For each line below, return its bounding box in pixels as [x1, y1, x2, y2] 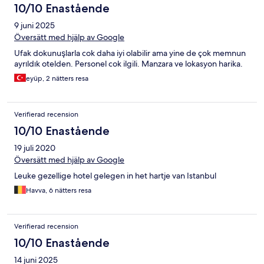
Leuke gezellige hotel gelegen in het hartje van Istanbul [14, 170, 216, 181]
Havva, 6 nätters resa [26, 185, 91, 195]
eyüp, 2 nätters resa [26, 73, 88, 83]
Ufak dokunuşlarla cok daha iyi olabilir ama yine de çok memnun [14, 47, 246, 58]
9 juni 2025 [14, 19, 55, 31]
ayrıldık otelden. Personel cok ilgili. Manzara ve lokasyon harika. [14, 58, 243, 69]
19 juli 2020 [14, 142, 55, 153]
